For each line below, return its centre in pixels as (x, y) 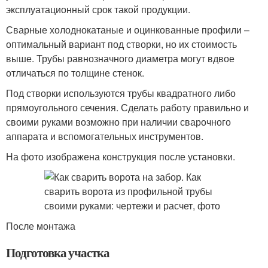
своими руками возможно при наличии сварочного (118, 122)
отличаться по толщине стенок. (75, 73)
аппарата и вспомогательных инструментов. (105, 136)
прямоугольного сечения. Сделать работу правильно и (127, 107)
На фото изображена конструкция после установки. (121, 156)
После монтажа (41, 226)
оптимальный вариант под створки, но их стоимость (121, 44)
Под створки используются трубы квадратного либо (121, 93)
